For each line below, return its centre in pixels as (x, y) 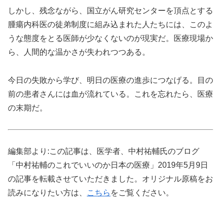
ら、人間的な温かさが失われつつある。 (79, 52)
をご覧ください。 (142, 192)
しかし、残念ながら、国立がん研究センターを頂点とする (110, 11)
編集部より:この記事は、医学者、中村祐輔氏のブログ (104, 151)
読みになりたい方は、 (47, 192)
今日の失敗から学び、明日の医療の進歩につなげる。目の (110, 80)
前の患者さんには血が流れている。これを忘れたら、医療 (110, 94)
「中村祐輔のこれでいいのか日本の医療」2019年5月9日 (108, 165)
